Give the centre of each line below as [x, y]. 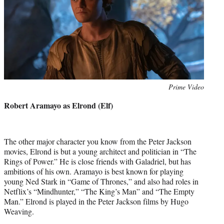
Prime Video [186, 87]
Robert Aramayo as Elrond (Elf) [58, 105]
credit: [13, 97]
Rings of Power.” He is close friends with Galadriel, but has [97, 161]
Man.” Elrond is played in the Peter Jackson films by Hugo [96, 201]
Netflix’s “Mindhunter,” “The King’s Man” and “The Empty [99, 191]
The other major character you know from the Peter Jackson [98, 141]
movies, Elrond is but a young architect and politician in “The [100, 151]
